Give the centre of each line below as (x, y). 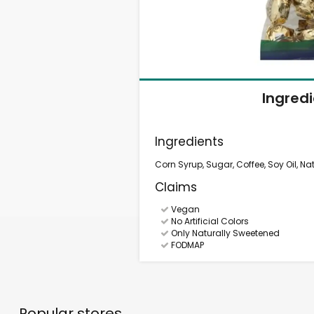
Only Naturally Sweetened (224, 233)
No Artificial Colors (209, 221)
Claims (176, 187)
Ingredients (190, 142)
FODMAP (186, 245)
